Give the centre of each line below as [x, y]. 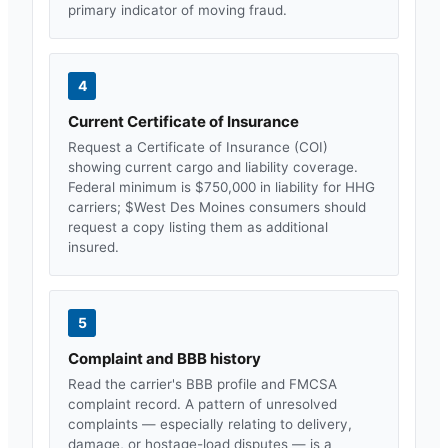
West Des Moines [189, 206]
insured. [93, 246]
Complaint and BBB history [164, 358]
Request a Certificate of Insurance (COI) [198, 146]
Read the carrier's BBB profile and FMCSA [202, 383]
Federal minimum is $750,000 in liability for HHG [221, 186]
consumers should [305, 206]
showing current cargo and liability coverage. [213, 166]
